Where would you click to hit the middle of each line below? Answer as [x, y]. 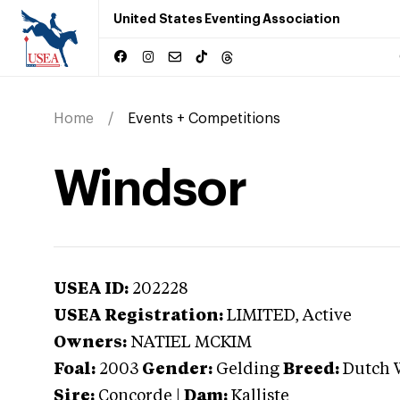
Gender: [177, 370]
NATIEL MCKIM [191, 343]
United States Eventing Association [227, 19]
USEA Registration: [138, 316]
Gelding [248, 370]
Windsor [150, 189]
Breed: [311, 370]
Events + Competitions [204, 119]
